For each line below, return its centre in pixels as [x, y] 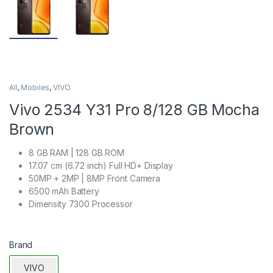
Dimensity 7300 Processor [81, 204]
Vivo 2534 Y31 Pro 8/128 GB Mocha [134, 109]
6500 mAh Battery [64, 191]
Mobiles [35, 87]
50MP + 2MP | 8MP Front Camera [94, 178]
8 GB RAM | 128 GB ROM [77, 152]
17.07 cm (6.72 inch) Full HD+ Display [101, 165]
